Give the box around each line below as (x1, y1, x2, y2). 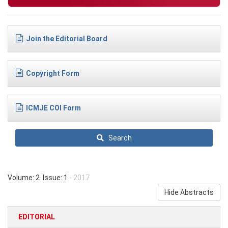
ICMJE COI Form (26, 104, 81, 112)
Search (103, 134, 132, 142)
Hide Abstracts (164, 188, 214, 197)
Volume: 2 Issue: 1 (8, 174, 68, 182)
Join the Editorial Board (26, 35, 107, 43)
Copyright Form (26, 69, 79, 78)
